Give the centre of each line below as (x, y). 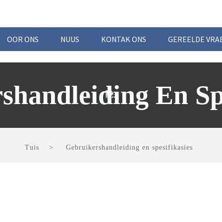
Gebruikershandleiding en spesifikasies (129, 148)
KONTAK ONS (124, 39)
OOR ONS (23, 39)
